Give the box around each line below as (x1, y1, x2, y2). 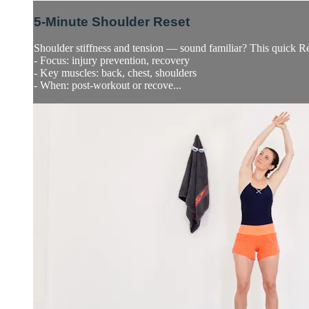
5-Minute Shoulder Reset (34, 14, 190, 29)
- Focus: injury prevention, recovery (34, 54, 190, 67)
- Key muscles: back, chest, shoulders (34, 67, 197, 79)
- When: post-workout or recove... (34, 79, 181, 92)
